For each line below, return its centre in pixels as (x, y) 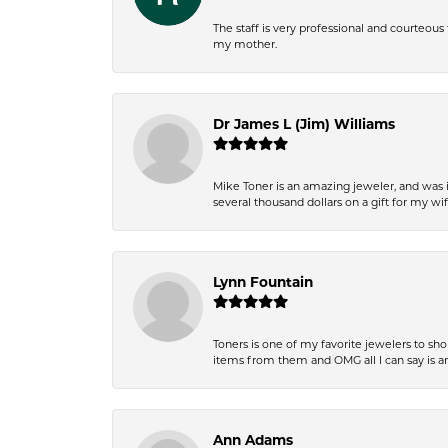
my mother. (245, 44)
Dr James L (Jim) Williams (304, 124)
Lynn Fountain (263, 282)
